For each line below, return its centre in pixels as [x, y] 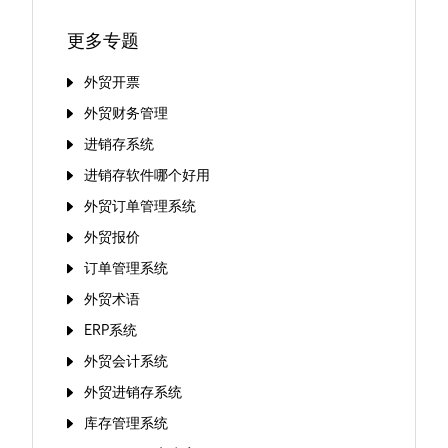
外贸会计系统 [126, 360]
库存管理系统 [126, 422]
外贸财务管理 [126, 112]
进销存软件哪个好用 [147, 174]
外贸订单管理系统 [140, 205]
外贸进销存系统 [133, 391]
